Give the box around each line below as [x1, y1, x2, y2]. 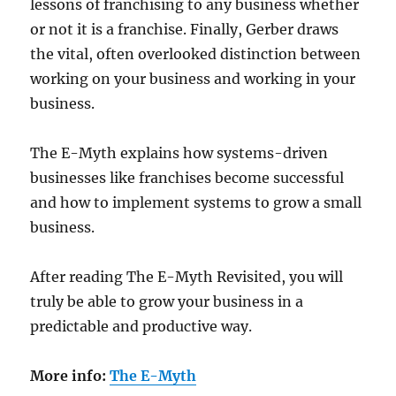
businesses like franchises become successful [30, 169, 345, 187]
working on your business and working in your [30, 70, 356, 88]
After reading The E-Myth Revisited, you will [30, 268, 344, 286]
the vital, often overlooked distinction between [30, 45, 362, 63]
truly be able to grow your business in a [30, 293, 304, 310]
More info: [30, 367, 107, 385]
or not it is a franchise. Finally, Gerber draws [30, 20, 339, 38]
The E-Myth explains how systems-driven [30, 144, 329, 162]
